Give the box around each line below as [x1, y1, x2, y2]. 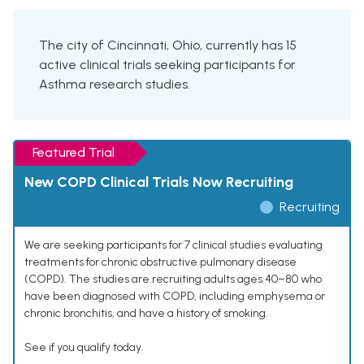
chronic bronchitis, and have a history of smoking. [24, 306, 268, 321]
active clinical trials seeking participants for [39, 57, 296, 73]
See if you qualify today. [24, 340, 144, 355]
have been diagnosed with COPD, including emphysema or [24, 289, 325, 304]
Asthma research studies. [39, 76, 190, 93]
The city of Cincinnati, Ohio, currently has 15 [39, 37, 297, 54]
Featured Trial [32, 145, 115, 161]
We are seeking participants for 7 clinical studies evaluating [24, 238, 323, 253]
